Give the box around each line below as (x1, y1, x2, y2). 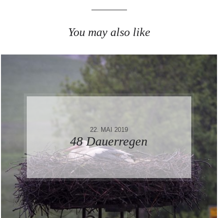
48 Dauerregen (70, 134, 148, 148)
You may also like (68, 25, 150, 38)
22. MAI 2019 (90, 126, 128, 133)
